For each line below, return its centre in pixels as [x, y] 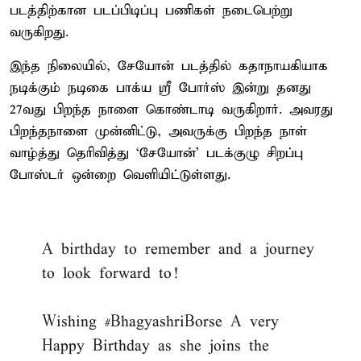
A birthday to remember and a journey [178, 249]
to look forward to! [110, 273]
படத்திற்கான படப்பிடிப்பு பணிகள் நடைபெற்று [151, 10]
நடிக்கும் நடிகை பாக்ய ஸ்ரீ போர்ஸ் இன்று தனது [160, 88]
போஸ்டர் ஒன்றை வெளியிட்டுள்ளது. [120, 175]
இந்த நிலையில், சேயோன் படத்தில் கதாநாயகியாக [169, 66]
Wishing [73, 322]
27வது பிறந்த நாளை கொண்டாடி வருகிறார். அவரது [171, 110]
